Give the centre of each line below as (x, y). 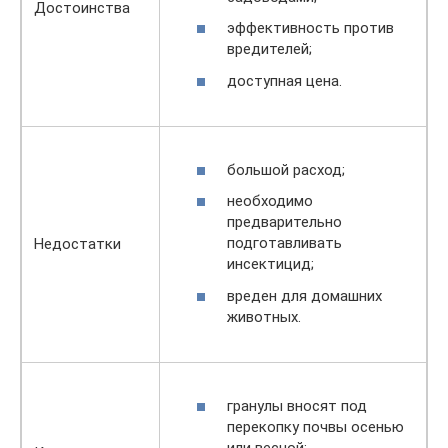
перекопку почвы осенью (315, 426)
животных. (264, 316)
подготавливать (284, 243)
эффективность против (310, 28)
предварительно (284, 222)
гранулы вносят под (297, 405)
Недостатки (77, 244)
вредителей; (269, 49)
